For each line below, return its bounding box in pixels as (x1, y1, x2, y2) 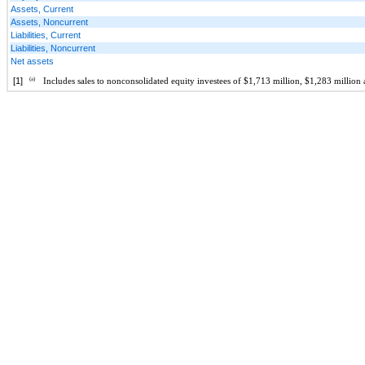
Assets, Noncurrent (11, 16, 88, 27)
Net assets (11, 55, 54, 66)
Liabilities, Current (11, 29, 81, 40)
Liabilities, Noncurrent (11, 42, 95, 53)
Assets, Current (11, 3, 73, 14)
